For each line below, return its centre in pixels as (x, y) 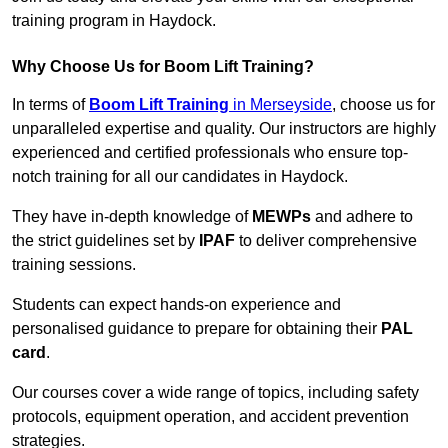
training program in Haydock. (114, 21)
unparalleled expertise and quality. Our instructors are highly (224, 129)
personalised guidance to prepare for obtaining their (196, 329)
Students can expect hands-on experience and (176, 305)
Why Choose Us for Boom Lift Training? (163, 67)
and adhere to (362, 217)
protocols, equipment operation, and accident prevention (210, 417)
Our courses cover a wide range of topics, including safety (215, 393)
